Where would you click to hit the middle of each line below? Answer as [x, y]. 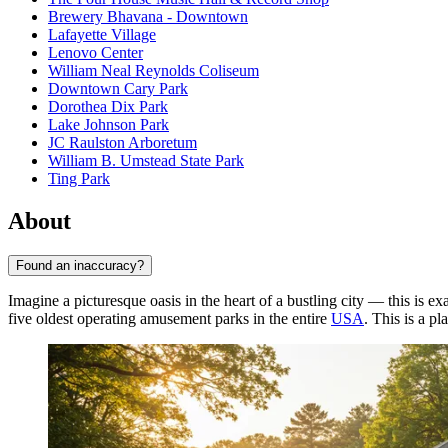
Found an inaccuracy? [80, 265]
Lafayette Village [102, 35]
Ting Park [79, 179]
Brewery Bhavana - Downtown [148, 17]
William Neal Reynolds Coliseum [153, 71]
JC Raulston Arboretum [122, 143]
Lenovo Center [95, 53]
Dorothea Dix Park [108, 107]
